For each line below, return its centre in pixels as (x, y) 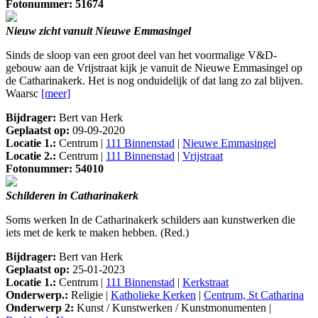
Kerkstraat (205, 283)
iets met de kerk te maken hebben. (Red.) (97, 233)
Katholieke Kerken (153, 295)
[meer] (56, 94)
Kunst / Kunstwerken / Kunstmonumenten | (172, 308)
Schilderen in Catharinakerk (72, 196)
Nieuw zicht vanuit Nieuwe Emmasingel (98, 31)
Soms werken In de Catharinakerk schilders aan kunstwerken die (150, 220)
